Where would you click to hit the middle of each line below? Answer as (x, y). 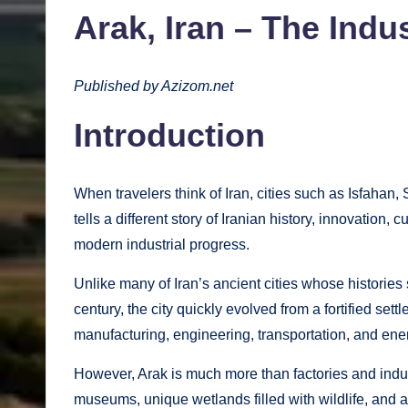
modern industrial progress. (162, 245)
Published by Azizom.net (153, 87)
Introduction (169, 136)
